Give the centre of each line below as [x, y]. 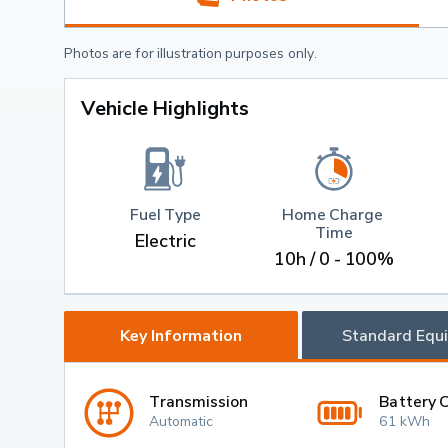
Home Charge [334, 214]
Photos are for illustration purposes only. [190, 52]
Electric [165, 241]
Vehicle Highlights [165, 107]
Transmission [199, 401]
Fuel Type [165, 214]
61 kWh [404, 421]
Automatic [181, 421]
